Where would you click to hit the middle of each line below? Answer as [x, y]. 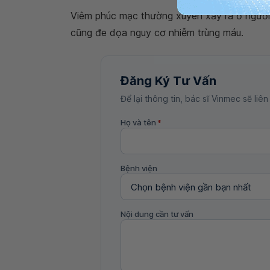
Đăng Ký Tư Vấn [168, 81]
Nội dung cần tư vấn [157, 214]
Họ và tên [138, 122]
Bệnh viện [139, 168]
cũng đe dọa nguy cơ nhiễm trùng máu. [159, 33]
